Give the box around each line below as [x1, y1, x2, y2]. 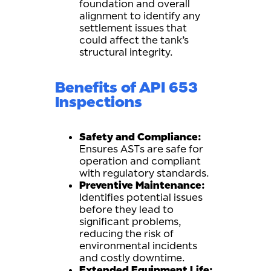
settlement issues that [79, 22, 187, 34]
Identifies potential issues [79, 191, 203, 203]
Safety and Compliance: [79, 131, 201, 143]
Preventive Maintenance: [79, 179, 204, 191]
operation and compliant [79, 155, 201, 167]
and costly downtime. [79, 252, 185, 264]
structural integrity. [79, 46, 173, 58]
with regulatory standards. [79, 167, 209, 179]
